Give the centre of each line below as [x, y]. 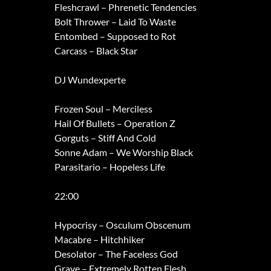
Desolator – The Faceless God [116, 254]
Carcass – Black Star [96, 51]
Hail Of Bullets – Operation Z [115, 123]
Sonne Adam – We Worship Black [123, 152]
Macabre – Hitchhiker [99, 240]
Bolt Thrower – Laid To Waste [115, 22]
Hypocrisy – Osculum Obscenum [122, 225]
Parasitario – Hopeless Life [109, 167]
